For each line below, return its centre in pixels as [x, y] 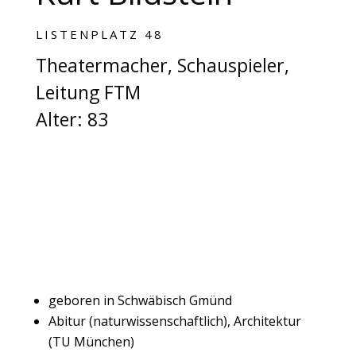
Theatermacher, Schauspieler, [162, 65]
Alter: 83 [72, 119]
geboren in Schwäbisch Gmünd [140, 300]
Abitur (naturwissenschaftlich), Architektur [174, 321]
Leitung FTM [88, 92]
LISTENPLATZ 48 [99, 34]
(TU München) [91, 341]
